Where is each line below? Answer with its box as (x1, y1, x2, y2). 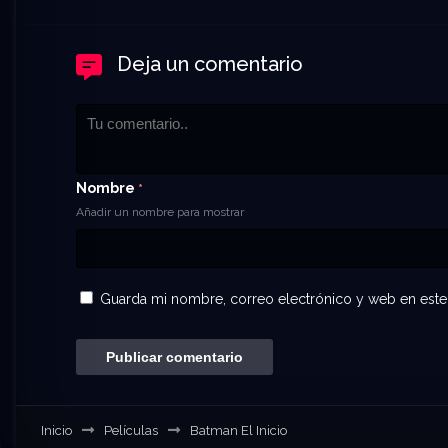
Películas (104, 422, 158, 438)
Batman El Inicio (190, 422, 287, 438)
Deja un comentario (117, 51, 303, 76)
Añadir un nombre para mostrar (76, 204, 244, 219)
